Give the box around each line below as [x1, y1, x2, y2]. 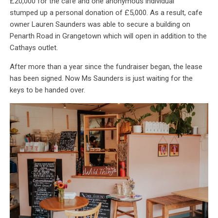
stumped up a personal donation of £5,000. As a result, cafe [10, 8, 202, 18]
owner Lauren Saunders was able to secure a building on [10, 20, 190, 29]
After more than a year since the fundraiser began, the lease [10, 62, 202, 72]
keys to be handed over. [10, 86, 91, 95]
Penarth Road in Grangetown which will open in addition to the [10, 32, 207, 41]
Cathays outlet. [10, 43, 58, 53]
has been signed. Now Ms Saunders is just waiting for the [10, 74, 193, 83]
